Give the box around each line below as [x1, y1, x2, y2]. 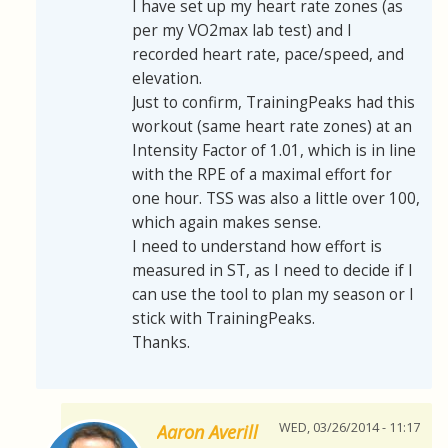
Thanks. [132, 332, 190, 354]
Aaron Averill [157, 420, 258, 445]
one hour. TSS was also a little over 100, [132, 188, 420, 210]
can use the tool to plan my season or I [132, 284, 414, 306]
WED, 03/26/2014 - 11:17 [279, 419, 420, 437]
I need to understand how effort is [132, 236, 382, 258]
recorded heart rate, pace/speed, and [132, 44, 404, 66]
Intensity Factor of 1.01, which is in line [132, 140, 416, 162]
